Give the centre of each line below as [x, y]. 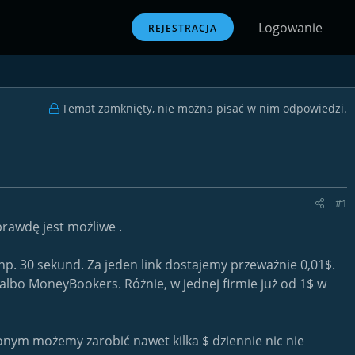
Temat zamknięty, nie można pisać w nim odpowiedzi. [203, 108]
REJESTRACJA [183, 28]
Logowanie [290, 28]
